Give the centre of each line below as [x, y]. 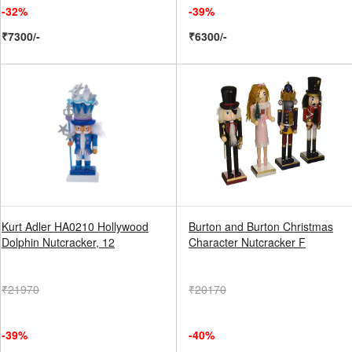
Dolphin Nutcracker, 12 [58, 242]
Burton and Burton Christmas [261, 226]
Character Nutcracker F [247, 242]
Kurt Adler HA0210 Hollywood [75, 226]
